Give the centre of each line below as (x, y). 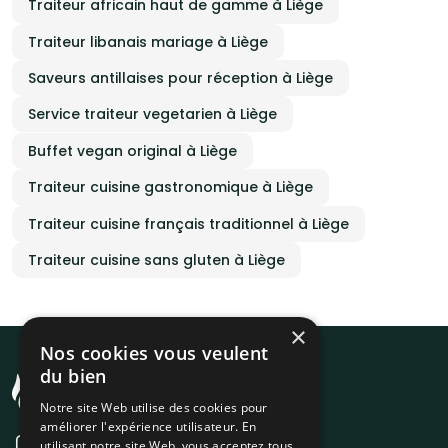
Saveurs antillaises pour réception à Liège (180, 78)
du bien (73, 376)
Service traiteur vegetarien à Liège (152, 114)
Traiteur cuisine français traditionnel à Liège (188, 223)
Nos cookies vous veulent (154, 353)
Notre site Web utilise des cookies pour (154, 407)
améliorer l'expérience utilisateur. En (148, 426)
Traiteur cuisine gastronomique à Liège (170, 187)
